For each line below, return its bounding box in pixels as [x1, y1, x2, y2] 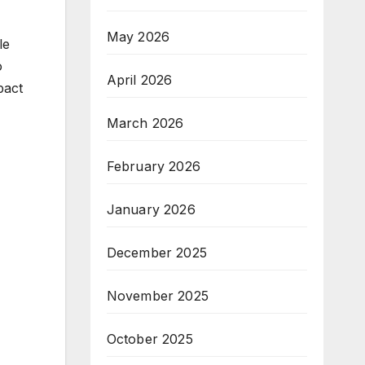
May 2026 [106, 28, 170, 45]
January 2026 [106, 200, 196, 218]
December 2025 [106, 244, 208, 261]
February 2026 [106, 157, 201, 174]
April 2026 [106, 71, 173, 88]
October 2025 [106, 330, 193, 347]
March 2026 [106, 114, 184, 131]
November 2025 [106, 287, 209, 304]
